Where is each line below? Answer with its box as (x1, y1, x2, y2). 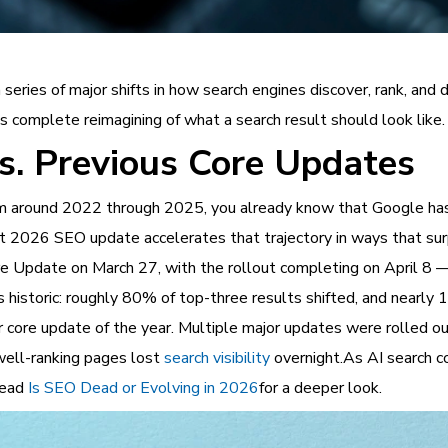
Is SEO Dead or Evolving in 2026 (28, 376, 259, 399)
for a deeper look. (259, 376, 382, 399)
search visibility (164, 346, 270, 369)
